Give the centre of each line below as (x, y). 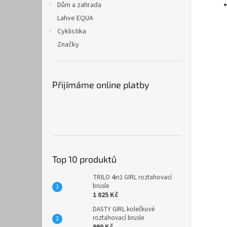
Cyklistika (72, 31)
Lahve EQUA (75, 18)
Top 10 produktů (84, 159)
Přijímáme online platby (101, 85)
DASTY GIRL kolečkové (124, 209)
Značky (68, 45)
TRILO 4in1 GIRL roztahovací (132, 177)
